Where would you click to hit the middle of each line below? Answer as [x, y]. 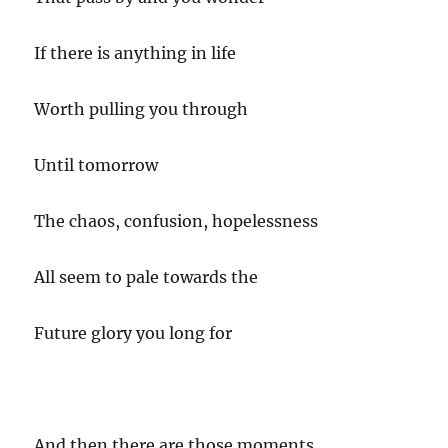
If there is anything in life [135, 53]
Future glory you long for [133, 333]
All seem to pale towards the [146, 277]
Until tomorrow [96, 165]
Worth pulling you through [141, 109]
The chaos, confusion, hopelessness [176, 221]
